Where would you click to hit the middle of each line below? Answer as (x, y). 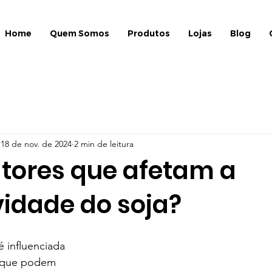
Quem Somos (79, 33)
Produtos (148, 33)
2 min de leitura (104, 144)
